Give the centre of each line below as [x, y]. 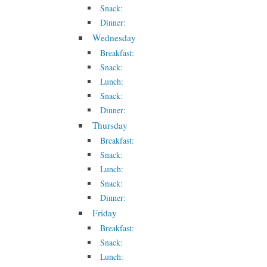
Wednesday [114, 38]
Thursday [110, 125]
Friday [105, 213]
